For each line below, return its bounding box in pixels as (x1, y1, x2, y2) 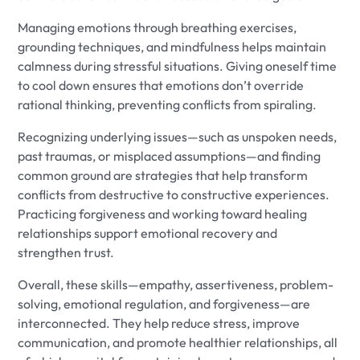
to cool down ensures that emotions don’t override (18, 77, 305, 94)
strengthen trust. (18, 244, 115, 261)
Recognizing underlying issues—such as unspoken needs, (18, 129, 337, 145)
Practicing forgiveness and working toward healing (18, 206, 308, 223)
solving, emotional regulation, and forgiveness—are (18, 296, 311, 313)
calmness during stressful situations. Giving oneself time (18, 58, 337, 75)
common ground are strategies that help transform (18, 167, 309, 184)
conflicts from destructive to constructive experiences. (18, 186, 330, 203)
